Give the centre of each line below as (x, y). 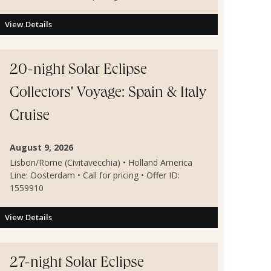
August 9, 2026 (41, 147)
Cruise (30, 116)
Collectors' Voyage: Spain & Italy (108, 93)
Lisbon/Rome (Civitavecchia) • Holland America (101, 163)
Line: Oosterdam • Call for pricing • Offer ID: (95, 175)
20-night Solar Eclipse (78, 70)
